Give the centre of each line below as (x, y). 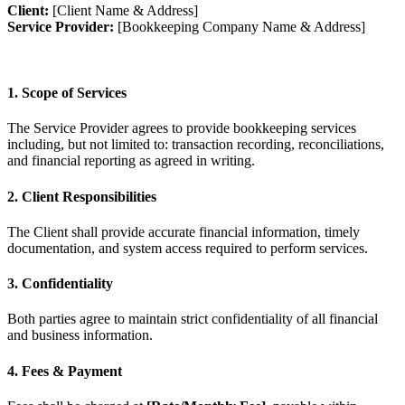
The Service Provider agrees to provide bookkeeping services (182, 128)
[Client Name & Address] (123, 10)
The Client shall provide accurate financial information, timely (184, 231)
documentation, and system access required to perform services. (188, 248)
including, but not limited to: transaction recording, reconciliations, (196, 145)
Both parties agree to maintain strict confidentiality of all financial (193, 319)
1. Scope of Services (67, 93)
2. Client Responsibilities (82, 196)
